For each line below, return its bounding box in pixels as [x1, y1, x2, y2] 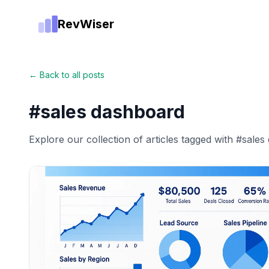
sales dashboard [40, 101, 185, 122]
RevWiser [58, 17, 114, 31]
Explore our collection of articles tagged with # [29, 133, 242, 145]
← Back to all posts [29, 70, 104, 80]
